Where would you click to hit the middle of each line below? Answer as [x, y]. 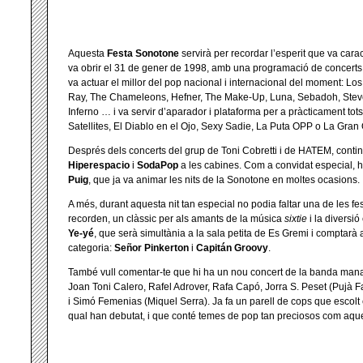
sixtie [296, 219]
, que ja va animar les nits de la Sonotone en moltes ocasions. [224, 180]
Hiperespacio [100, 165]
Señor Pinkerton [152, 248]
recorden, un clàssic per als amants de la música [176, 219]
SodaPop [158, 165]
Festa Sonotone [143, 53]
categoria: [91, 248]
